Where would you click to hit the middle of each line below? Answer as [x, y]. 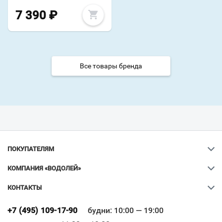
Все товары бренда [111, 66]
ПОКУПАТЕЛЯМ [31, 149]
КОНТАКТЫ [25, 188]
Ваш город [108, 201]
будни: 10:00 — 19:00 [125, 211]
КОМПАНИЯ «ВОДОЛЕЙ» [44, 168]
